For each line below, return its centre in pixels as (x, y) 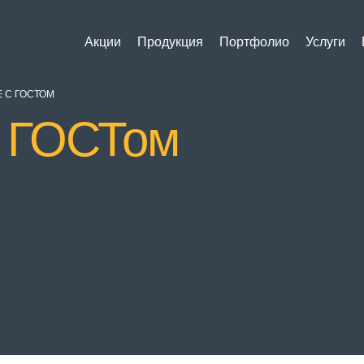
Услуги (325, 42)
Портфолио (254, 42)
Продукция (170, 42)
